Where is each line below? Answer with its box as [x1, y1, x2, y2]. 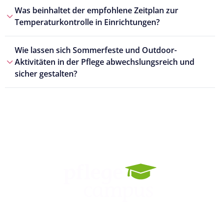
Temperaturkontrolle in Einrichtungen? [15, 16, 160, 27]
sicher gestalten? [15, 68, 77, 79]
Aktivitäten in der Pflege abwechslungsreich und [15, 56, 194, 67]
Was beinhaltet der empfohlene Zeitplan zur [15, 4, 178, 16]
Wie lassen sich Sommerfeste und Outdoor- [15, 44, 177, 55]
